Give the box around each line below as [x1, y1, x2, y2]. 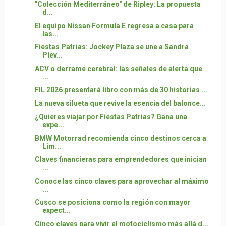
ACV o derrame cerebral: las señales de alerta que [34, 64, 202, 73]
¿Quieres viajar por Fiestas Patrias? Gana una [34, 112, 187, 121]
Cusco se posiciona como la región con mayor [34, 198, 191, 206]
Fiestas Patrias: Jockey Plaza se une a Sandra [34, 43, 189, 51]
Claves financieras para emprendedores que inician [34, 155, 207, 163]
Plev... [42, 51, 63, 59]
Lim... [42, 142, 61, 150]
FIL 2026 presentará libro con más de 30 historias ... [34, 86, 207, 94]
